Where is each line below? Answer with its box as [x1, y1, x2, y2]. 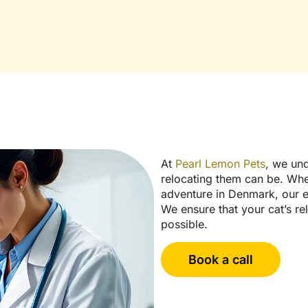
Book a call [188, 252, 253, 267]
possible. [161, 217, 208, 232]
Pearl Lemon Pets [175, 157, 265, 171]
